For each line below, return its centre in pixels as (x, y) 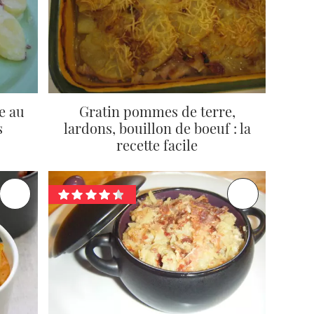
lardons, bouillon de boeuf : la (157, 128)
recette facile (157, 145)
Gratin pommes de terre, (157, 111)
